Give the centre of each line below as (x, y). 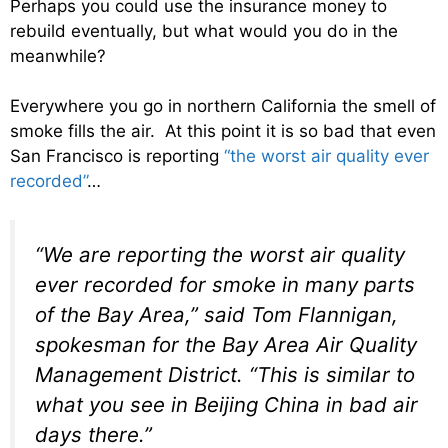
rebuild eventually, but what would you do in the (204, 30)
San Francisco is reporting (117, 156)
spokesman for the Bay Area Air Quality (226, 344)
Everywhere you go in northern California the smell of (223, 106)
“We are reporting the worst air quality (220, 254)
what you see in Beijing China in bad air (226, 404)
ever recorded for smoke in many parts (225, 284)
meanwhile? (58, 55)
